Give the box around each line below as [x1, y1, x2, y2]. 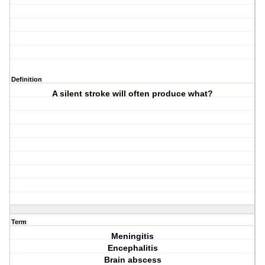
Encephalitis [107, 243, 158, 253]
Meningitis [111, 231, 154, 241]
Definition [11, 76, 42, 83]
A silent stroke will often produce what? [52, 89, 214, 99]
